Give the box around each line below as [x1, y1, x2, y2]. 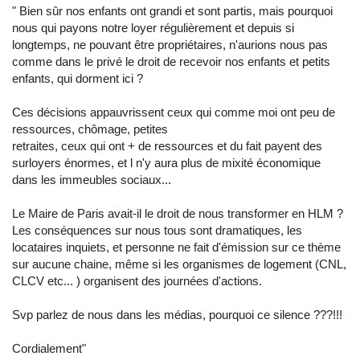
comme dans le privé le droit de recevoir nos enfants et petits [12, 55, 330, 68]
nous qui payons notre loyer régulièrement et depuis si [12, 21, 294, 35]
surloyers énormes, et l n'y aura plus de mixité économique [12, 156, 321, 170]
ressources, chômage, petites [12, 122, 168, 136]
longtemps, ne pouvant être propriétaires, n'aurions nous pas [12, 38, 328, 51]
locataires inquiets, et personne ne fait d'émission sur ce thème [12, 240, 341, 254]
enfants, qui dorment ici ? [12, 72, 143, 85]
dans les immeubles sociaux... [12, 173, 171, 186]
